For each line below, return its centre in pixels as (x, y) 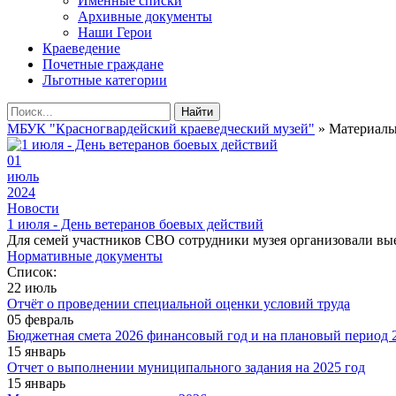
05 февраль (40, 320)
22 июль (32, 288)
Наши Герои (115, 32)
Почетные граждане (103, 64)
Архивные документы (145, 16)
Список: (32, 272)
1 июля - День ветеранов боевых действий (135, 224)
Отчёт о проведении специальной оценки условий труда (179, 304)
